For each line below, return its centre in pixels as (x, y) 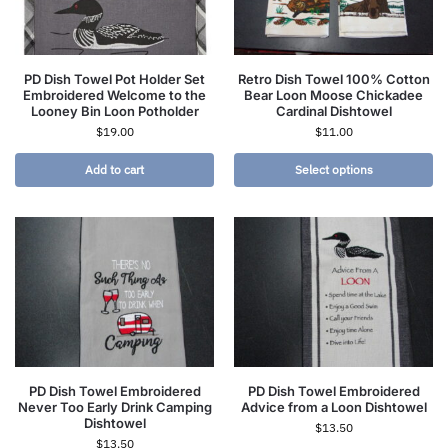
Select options (333, 170)
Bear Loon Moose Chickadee (333, 95)
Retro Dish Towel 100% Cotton (333, 79)
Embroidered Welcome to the (114, 95)
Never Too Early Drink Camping (114, 406)
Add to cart (114, 170)
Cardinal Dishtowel (333, 111)
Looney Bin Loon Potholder (114, 111)
